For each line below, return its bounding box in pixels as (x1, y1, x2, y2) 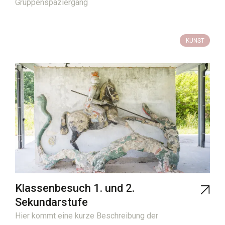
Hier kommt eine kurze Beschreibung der (15, 211, 158, 221)
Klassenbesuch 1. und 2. (15, 182, 135, 195)
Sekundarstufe (15, 196, 88, 209)
